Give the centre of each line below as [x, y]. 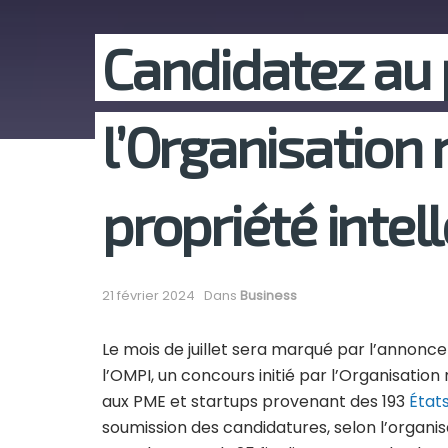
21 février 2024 [148, 296]
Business [268, 296]
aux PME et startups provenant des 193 [255, 402]
